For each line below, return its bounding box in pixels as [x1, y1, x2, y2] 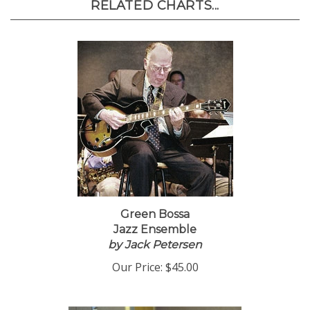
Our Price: [111, 264, 163, 280]
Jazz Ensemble [113, 228, 197, 241]
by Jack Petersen [108, 243, 202, 256]
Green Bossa [120, 212, 190, 226]
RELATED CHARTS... [91, 3, 219, 18]
